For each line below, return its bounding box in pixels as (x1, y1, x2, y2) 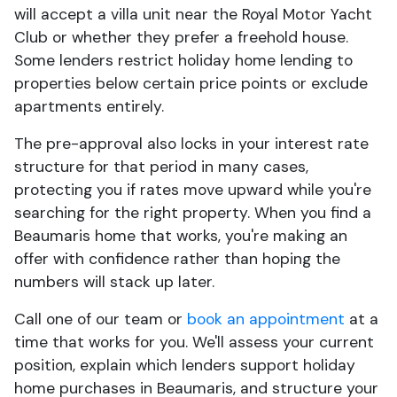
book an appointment (187, 309, 345, 329)
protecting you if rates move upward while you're (14, 180, 371, 199)
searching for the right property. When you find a (14, 203, 371, 222)
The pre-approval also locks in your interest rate (14, 134, 369, 153)
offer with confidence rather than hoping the (14, 249, 340, 269)
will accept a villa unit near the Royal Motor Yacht (14, 4, 372, 24)
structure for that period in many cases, (14, 157, 308, 176)
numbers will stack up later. (14, 272, 214, 292)
